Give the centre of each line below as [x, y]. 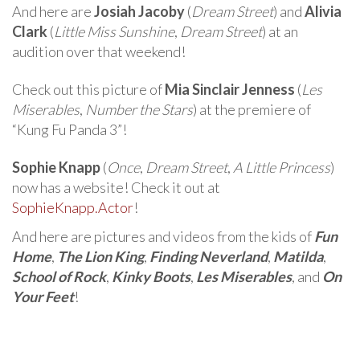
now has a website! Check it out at [116, 187]
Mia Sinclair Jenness [230, 89]
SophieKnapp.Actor [73, 207]
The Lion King [100, 256]
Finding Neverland [209, 256]
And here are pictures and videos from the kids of [163, 236]
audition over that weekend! [99, 51]
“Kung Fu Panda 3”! [70, 129]
